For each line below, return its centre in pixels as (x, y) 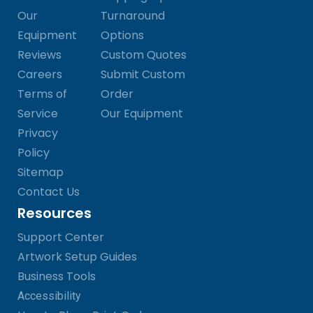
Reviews (39, 55)
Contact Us (49, 192)
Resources (54, 213)
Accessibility (49, 296)
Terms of (42, 94)
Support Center (61, 238)
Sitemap (41, 173)
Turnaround (133, 16)
